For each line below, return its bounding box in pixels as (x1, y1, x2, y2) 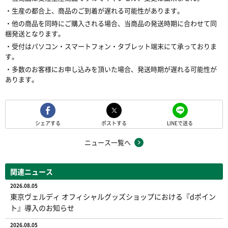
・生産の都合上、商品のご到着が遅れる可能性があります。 (5, 6, 184, 16)
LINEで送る (167, 119, 193, 127)
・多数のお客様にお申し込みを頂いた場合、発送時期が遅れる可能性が (5, 64, 217, 74)
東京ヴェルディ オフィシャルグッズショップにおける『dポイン (10, 191, 216, 202)
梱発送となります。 (5, 28, 65, 39)
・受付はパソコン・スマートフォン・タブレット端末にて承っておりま (5, 41, 217, 51)
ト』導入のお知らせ (10, 203, 74, 213)
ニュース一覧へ (84, 137, 131, 148)
